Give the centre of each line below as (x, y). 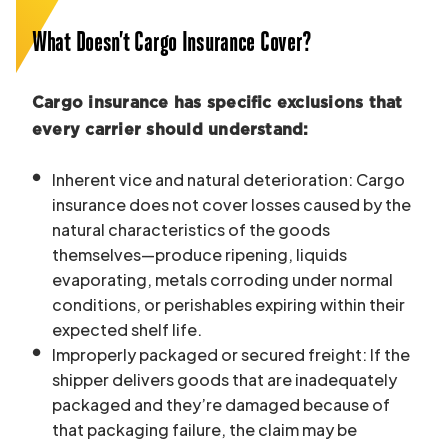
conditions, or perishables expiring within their (228, 304)
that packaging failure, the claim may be (204, 429)
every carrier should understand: (170, 129)
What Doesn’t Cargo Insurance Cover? (172, 43)
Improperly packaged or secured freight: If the (231, 354)
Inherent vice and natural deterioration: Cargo (228, 179)
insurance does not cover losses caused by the (231, 204)
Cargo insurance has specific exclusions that (217, 102)
